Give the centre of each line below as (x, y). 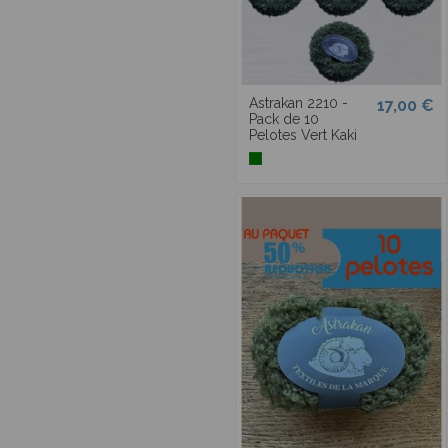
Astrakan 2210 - (298, 102)
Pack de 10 (284, 118)
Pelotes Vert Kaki (303, 134)
